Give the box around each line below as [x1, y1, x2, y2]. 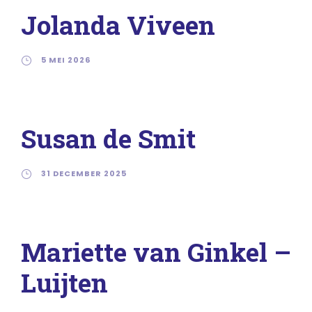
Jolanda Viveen [21, 8, 215, 42]
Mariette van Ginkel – [21, 235, 291, 269]
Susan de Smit [21, 121, 196, 155]
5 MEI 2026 [41, 54, 91, 65]
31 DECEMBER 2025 [41, 168, 127, 179]
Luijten [21, 265, 108, 299]
